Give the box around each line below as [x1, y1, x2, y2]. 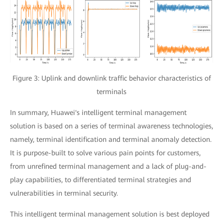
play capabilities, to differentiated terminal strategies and [10, 175, 191, 184]
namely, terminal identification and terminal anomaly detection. [10, 135, 212, 143]
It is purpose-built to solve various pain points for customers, [10, 148, 201, 157]
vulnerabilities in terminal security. [10, 189, 118, 197]
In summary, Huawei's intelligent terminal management [10, 108, 187, 116]
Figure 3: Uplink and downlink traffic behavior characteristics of [12, 74, 211, 82]
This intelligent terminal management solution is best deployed [10, 210, 210, 218]
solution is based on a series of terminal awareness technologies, [10, 121, 213, 130]
